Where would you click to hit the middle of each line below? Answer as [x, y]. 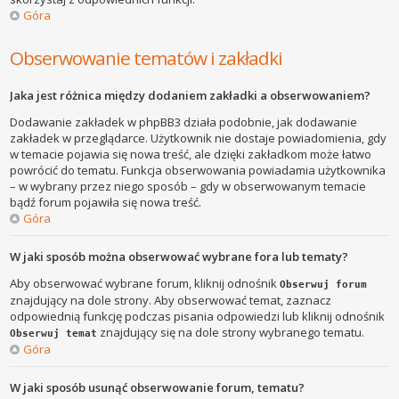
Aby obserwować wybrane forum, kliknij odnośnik [145, 284]
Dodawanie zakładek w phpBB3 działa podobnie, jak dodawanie [184, 122]
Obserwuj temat [54, 334]
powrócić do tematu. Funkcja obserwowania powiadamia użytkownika [198, 171]
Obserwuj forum [324, 285]
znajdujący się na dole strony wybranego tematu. [231, 333]
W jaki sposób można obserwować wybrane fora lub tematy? [179, 257]
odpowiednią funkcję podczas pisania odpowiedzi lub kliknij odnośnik [198, 317]
